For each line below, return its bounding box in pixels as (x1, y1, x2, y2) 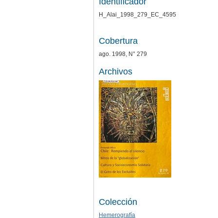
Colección (99, 197, 137, 207)
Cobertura (99, 36, 138, 46)
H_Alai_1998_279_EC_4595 (99, 11, 176, 18)
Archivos (99, 66, 132, 76)
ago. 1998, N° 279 (99, 50, 147, 57)
